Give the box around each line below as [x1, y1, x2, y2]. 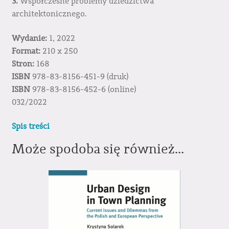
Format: [11, 45, 40, 56]
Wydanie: [11, 33, 47, 43]
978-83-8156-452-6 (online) [30, 84, 136, 95]
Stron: [11, 58, 34, 69]
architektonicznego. [11, 9, 87, 19]
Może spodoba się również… [11, 141, 184, 158]
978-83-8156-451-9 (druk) [30, 71, 128, 82]
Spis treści [11, 121, 50, 132]
